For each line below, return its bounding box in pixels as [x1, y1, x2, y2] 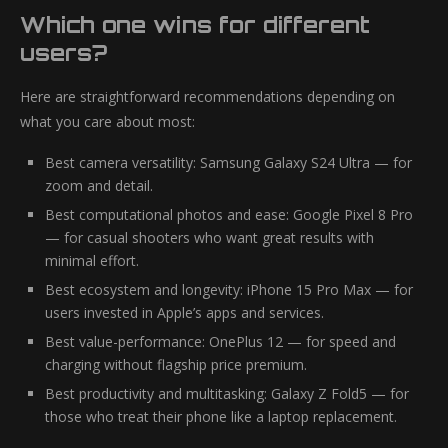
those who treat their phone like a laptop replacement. [45, 407, 397, 426]
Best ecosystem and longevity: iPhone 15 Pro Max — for [45, 280, 413, 299]
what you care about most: [20, 112, 195, 131]
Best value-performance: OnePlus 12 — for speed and [45, 332, 396, 351]
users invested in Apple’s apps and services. [45, 303, 324, 322]
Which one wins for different [20, 11, 370, 38]
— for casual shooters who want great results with [45, 228, 374, 247]
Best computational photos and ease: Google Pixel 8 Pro [45, 205, 413, 224]
